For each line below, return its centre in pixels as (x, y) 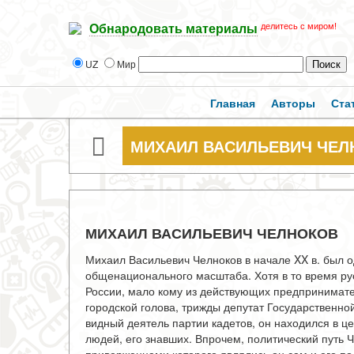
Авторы (293, 103)
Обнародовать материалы (173, 29)
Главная (233, 103)
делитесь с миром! (299, 26)
